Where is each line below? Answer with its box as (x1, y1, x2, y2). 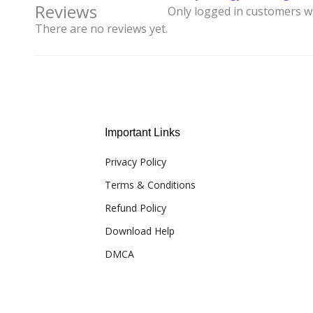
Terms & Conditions (105, 178, 196, 192)
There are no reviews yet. (35, 20, 168, 36)
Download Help (105, 224, 175, 238)
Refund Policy (105, 201, 166, 215)
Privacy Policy (105, 155, 166, 169)
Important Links (105, 126, 180, 139)
